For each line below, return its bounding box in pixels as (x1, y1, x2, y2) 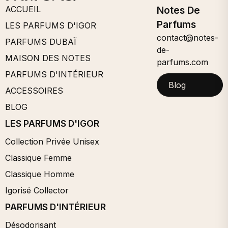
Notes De (157, 4, 201, 16)
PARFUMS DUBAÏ (5, 36, 76, 47)
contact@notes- (157, 32, 219, 43)
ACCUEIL (5, 4, 41, 14)
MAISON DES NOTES (5, 52, 91, 63)
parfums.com (157, 56, 209, 67)
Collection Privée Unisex (5, 136, 99, 147)
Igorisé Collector (5, 185, 69, 195)
